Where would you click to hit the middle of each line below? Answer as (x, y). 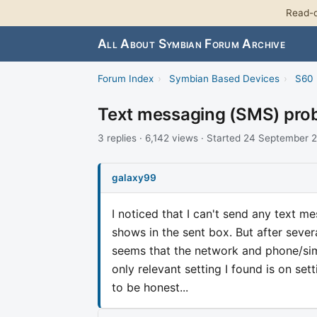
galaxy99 (134, 177)
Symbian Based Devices (224, 79)
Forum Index (126, 79)
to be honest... (150, 287)
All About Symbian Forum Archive (191, 44)
